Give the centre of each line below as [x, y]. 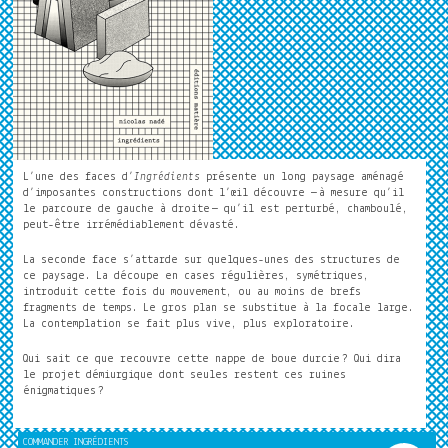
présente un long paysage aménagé [302, 176]
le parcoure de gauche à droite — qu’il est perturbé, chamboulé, [216, 208]
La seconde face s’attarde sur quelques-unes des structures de [212, 259]
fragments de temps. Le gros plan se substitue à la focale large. [218, 307]
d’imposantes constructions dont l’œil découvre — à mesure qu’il [214, 192]
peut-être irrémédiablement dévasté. [131, 224]
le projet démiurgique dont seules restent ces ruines [185, 374]
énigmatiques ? [64, 390]
